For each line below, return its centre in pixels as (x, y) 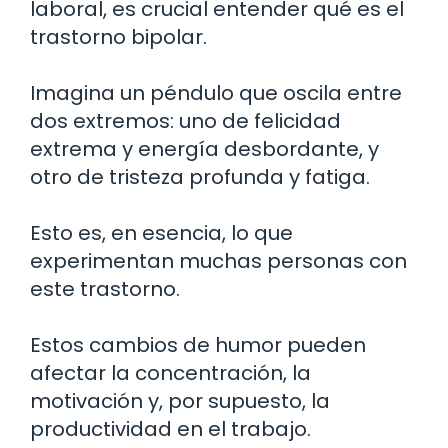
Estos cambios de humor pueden (198, 344)
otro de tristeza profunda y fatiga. (200, 176)
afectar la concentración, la (170, 372)
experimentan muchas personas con (218, 260)
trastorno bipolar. (118, 36)
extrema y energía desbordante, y (204, 148)
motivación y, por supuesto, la (180, 400)
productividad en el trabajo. (170, 428)
